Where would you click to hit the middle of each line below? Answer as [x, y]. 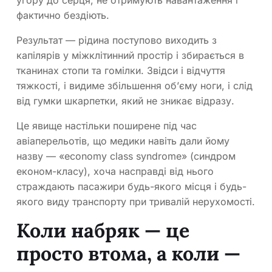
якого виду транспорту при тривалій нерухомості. [136, 202]
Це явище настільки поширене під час [107, 126]
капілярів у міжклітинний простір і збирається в [130, 56]
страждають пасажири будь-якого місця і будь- [131, 187]
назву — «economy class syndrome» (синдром [126, 156]
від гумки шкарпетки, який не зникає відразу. [125, 101]
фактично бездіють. [63, 15]
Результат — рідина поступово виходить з [117, 40]
